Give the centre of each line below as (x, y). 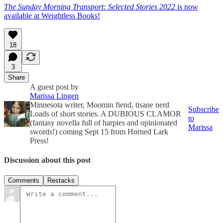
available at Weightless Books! (52, 15)
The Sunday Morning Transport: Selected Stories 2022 (90, 6)
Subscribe (204, 109)
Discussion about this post (47, 160)
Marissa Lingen (54, 96)
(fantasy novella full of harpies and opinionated (104, 122)
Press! (39, 140)
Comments (24, 181)
